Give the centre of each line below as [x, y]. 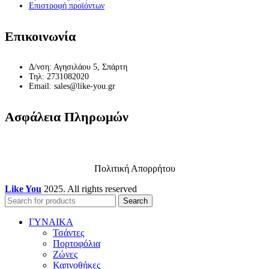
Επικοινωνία [40, 36]
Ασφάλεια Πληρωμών [67, 116]
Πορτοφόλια [77, 243]
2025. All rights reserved [90, 189]
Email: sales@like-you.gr [72, 86]
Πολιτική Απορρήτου [134, 168]
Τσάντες [68, 232]
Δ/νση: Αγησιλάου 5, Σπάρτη [78, 67]
